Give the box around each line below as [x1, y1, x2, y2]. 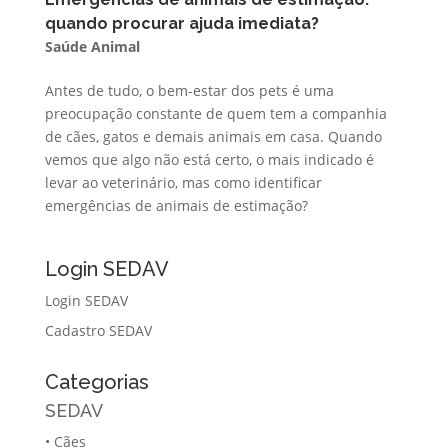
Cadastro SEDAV [44, 320, 152, 340]
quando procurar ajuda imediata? [44, 13, 319, 33]
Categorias [44, 369, 149, 394]
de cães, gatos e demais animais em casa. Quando [44, 126, 382, 146]
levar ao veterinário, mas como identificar [44, 172, 322, 192]
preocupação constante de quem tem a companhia [44, 103, 387, 123]
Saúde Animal [44, 36, 140, 56]
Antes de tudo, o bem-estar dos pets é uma [44, 80, 334, 100]
